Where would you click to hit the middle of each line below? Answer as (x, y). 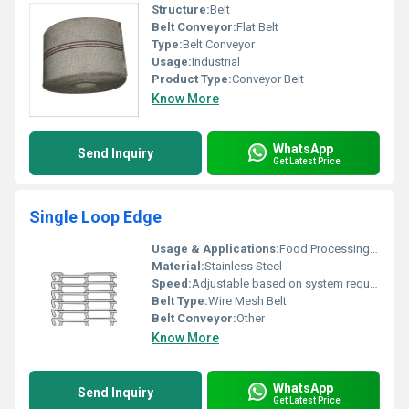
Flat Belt (257, 27)
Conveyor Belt (268, 79)
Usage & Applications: (215, 249)
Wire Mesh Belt (247, 301)
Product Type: (192, 79)
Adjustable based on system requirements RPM (281, 283)
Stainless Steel (243, 266)
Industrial (216, 62)
